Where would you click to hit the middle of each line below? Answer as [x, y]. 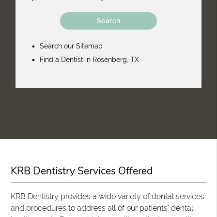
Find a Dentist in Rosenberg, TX [89, 60]
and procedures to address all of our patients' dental [102, 208]
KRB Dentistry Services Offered [82, 171]
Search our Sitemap [71, 46]
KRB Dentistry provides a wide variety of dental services [108, 196]
